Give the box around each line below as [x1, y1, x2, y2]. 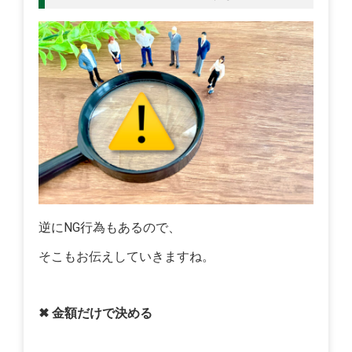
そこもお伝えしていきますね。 [38, 249, 215, 265]
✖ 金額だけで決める [38, 306, 153, 321]
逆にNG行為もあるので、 [38, 220, 181, 236]
